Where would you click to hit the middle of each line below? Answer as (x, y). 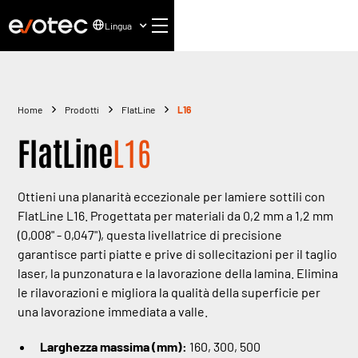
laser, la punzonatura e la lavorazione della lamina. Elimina (178, 273)
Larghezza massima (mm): (115, 346)
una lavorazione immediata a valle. (113, 311)
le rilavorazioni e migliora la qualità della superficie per (169, 292)
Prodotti (82, 109)
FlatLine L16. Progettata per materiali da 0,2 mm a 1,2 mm (176, 215)
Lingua (118, 26)
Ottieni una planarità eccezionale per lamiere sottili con (172, 196)
